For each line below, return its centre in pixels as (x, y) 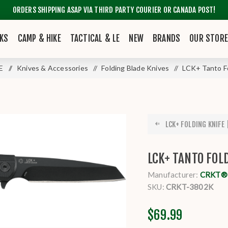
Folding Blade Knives (135, 68)
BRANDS (167, 38)
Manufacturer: (173, 175)
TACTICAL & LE (95, 38)
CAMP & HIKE (39, 38)
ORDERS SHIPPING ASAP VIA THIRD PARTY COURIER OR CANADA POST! (114, 10)
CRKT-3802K (190, 187)
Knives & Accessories (52, 68)
